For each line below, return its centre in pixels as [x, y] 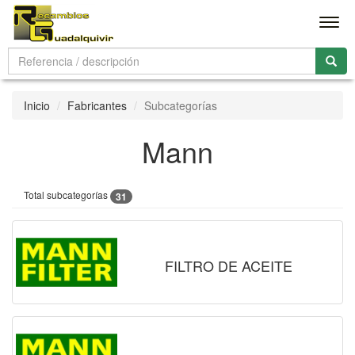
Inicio [37, 105]
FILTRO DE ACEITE [228, 265]
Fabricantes [97, 105]
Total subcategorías [67, 195]
